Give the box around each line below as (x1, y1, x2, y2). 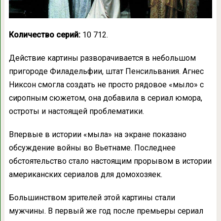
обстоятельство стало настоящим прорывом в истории (8, 156, 212, 166)
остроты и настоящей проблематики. (8, 107, 144, 116)
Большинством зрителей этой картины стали (8, 193, 175, 203)
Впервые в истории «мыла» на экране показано (8, 130, 186, 140)
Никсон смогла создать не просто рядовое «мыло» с (8, 80, 204, 90)
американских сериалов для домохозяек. (8, 170, 162, 180)
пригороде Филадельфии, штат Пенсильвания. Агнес (8, 67, 204, 76)
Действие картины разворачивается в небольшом (8, 53, 196, 63)
